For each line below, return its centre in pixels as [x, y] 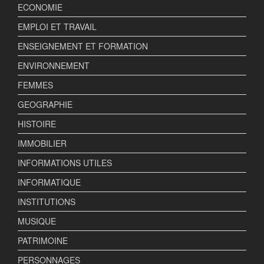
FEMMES [35, 85]
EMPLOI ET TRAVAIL [57, 27]
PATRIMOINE [43, 241]
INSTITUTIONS [47, 202]
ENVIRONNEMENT [54, 66]
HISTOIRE [37, 124]
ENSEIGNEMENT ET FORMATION [83, 46]
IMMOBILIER [42, 143]
